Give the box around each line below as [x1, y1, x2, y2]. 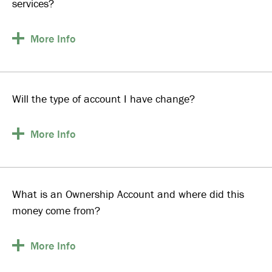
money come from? [12, 203, 100, 217]
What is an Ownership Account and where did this [12, 186, 244, 201]
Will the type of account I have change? [12, 91, 195, 106]
